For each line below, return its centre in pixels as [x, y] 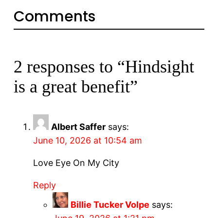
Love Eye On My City [76, 163]
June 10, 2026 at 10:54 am [88, 140]
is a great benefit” [76, 86]
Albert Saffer [78, 127]
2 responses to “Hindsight [104, 66]
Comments [54, 16]
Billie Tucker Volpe [110, 204]
